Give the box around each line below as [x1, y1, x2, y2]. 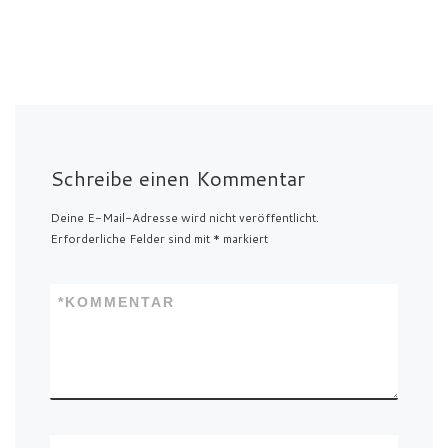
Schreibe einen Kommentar [50, 163, 306, 193]
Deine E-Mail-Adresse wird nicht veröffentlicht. [50, 208, 320, 226]
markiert [220, 229, 269, 247]
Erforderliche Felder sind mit [50, 229, 214, 247]
